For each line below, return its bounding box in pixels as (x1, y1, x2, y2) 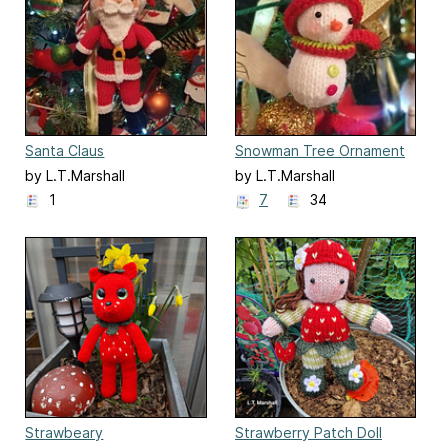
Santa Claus (25, 142, 105, 160)
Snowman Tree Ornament (235, 142, 405, 160)
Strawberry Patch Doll (235, 423, 382, 441)
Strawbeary (25, 423, 104, 441)
